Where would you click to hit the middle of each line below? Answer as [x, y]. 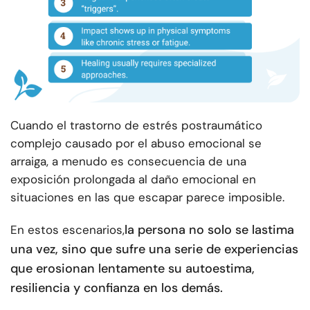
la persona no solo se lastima [209, 230]
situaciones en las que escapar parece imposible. [147, 198]
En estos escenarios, [67, 230]
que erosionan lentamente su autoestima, [133, 269]
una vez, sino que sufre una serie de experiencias [154, 249]
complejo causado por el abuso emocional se [136, 144]
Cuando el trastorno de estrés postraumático [136, 126]
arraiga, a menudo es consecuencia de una [128, 162]
